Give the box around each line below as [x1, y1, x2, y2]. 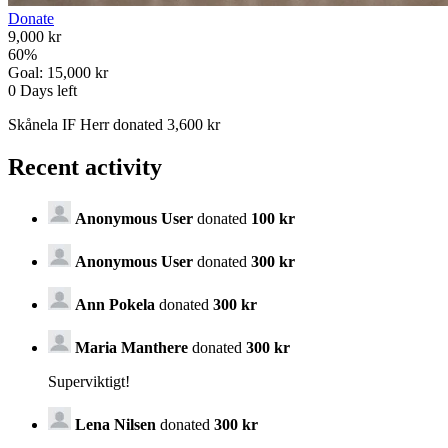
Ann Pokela [75, 295, 155, 313]
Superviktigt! [48, 372, 130, 390]
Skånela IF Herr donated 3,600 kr [8, 116, 220, 134]
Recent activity [8, 154, 162, 181]
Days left [16, 82, 77, 100]
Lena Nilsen [75, 415, 160, 433]
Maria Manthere [75, 338, 188, 356]
